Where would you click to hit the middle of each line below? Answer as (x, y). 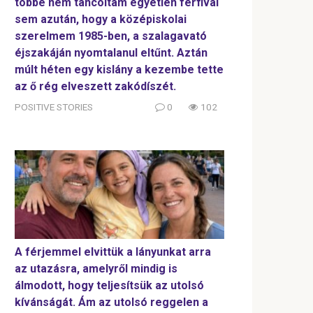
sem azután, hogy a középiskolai (101, 19)
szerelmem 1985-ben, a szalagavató (111, 36)
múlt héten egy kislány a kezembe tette (119, 69)
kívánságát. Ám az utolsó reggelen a (111, 303)
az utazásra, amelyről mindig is (96, 269)
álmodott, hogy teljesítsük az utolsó (109, 286)
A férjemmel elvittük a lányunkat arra (113, 252)
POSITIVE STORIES (54, 107)
